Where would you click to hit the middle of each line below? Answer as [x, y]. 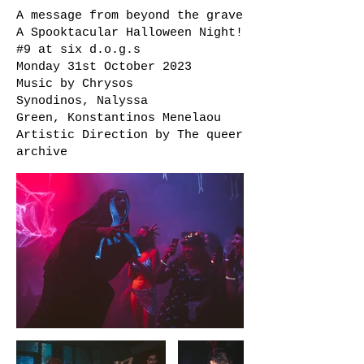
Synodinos [49, 101]
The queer [210, 135]
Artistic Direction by [97, 135]
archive [42, 152]
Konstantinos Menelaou [144, 118]
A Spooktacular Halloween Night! [130, 33]
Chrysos [108, 84]
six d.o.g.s [100, 50]
